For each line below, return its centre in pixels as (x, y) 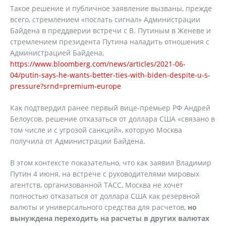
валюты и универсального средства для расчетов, (99, 207)
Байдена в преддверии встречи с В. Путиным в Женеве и (110, 31)
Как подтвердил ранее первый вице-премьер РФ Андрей (110, 108)
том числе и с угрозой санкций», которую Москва (96, 130)
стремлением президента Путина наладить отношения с (110, 42)
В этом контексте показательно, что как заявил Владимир (111, 163)
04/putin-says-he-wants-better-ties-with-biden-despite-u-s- (110, 75)
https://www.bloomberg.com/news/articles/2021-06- (98, 64)
